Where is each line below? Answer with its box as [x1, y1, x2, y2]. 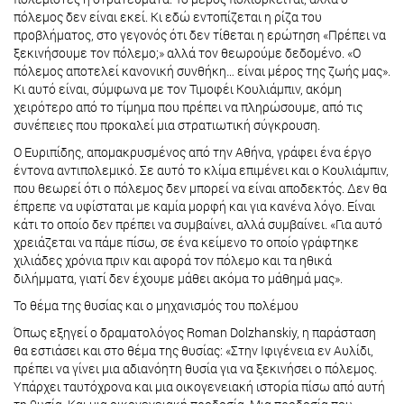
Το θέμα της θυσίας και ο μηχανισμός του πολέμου [14, 297, 298, 315]
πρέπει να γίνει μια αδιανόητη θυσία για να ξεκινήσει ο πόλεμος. [14, 360, 377, 378]
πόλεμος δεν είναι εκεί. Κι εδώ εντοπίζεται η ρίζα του [14, 8, 322, 26]
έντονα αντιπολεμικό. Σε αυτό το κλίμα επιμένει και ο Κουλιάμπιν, [14, 161, 389, 179]
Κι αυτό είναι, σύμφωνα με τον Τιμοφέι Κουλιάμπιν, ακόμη [14, 80, 342, 98]
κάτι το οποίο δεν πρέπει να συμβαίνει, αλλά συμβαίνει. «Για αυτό [14, 216, 382, 234]
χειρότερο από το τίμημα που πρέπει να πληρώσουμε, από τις [14, 98, 363, 116]
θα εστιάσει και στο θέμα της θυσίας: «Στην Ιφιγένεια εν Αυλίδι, [14, 342, 373, 360]
